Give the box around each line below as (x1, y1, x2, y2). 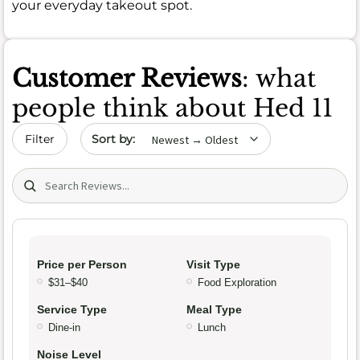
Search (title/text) (11, 169, 123, 185)
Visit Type (186, 257, 240, 271)
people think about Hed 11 (12, 93, 333, 124)
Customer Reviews (12, 63, 242, 94)
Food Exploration (198, 276, 276, 288)
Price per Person (37, 257, 127, 271)
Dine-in (48, 321, 80, 333)
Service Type (37, 302, 107, 316)
